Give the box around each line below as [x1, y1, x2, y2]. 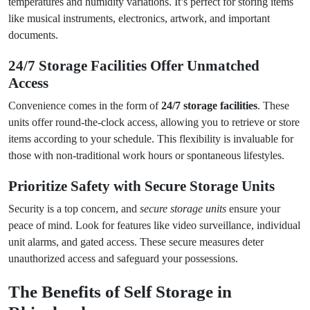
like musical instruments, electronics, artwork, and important [8, 12, 270, 24]
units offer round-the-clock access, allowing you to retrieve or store [8, 116, 300, 128]
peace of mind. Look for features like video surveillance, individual [8, 219, 300, 231]
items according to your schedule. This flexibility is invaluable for [8, 133, 293, 145]
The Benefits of [8, 282, 124, 301]
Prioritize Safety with [8, 178, 145, 194]
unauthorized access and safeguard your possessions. [8, 253, 238, 264]
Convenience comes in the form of [8, 100, 161, 111]
